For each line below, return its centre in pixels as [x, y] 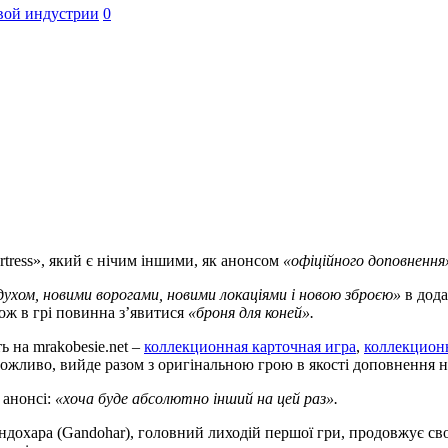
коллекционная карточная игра [250, 346]
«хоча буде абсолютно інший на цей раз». [196, 398]
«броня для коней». [251, 312]
